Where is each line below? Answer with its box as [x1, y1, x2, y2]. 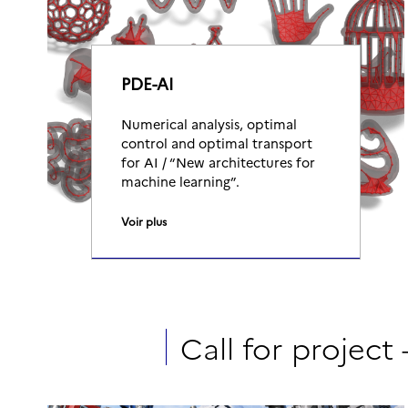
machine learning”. [121, 172, 240, 190]
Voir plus [121, 213, 167, 229]
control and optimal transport [121, 134, 312, 152]
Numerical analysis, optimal [121, 115, 297, 133]
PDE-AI [121, 72, 174, 95]
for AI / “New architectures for [121, 153, 315, 171]
